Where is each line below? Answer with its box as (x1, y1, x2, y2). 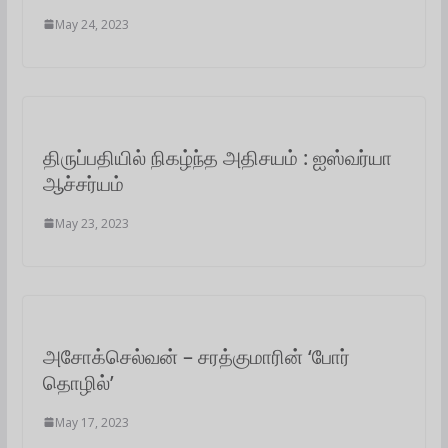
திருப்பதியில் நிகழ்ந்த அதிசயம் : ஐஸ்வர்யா (42, 143, 392, 171)
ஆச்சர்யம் (42, 169, 124, 197)
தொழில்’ (42, 368, 114, 396)
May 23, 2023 (54, 214, 129, 232)
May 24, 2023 (54, 15, 129, 33)
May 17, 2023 (54, 413, 129, 431)
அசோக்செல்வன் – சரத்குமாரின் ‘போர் (42, 342, 350, 370)
